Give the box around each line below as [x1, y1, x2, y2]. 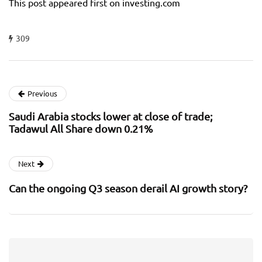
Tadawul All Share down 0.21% [9, 122, 153, 135]
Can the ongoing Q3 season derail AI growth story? [9, 182, 247, 195]
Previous [27, 88, 57, 99]
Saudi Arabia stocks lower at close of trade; [9, 110, 212, 123]
